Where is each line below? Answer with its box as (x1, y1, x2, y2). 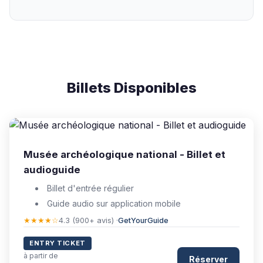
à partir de (23, 251, 58, 260)
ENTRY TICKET (29, 239, 86, 247)
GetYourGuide (118, 216, 168, 225)
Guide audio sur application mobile (46, 198, 181, 208)
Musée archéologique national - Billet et (23, 149, 225, 160)
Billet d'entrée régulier (46, 183, 134, 193)
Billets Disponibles (66, 79, 197, 96)
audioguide (23, 164, 80, 176)
